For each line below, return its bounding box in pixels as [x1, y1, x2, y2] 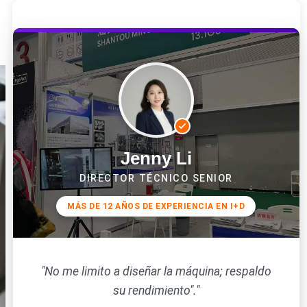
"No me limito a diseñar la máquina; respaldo [40, 264, 271, 278]
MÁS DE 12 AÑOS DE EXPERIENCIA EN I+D [67, 201, 245, 211]
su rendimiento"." [112, 283, 199, 297]
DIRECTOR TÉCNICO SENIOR [79, 172, 233, 184]
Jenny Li [120, 148, 192, 168]
